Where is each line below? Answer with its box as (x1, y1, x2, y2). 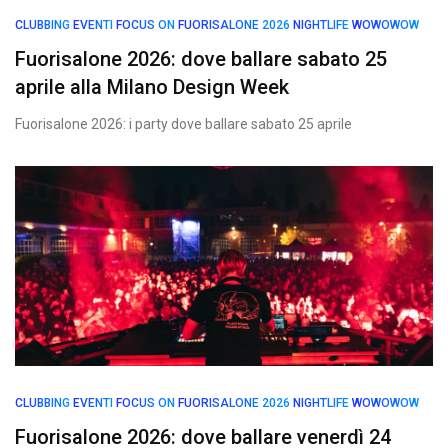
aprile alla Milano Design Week (15, 75, 289, 99)
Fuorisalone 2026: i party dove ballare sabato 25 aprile (15, 116, 352, 132)
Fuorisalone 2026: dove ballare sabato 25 (15, 47, 387, 71)
